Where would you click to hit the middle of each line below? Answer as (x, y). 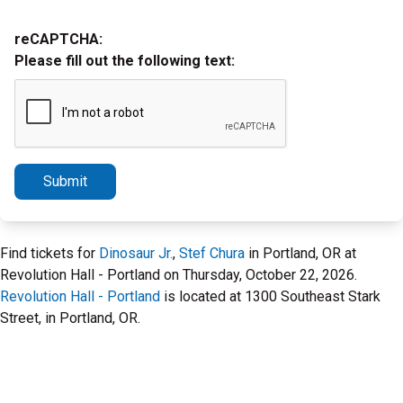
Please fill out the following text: (125, 61)
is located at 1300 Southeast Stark (270, 296)
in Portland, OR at (300, 253)
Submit (65, 181)
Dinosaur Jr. (136, 253)
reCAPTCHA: (58, 39)
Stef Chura (212, 253)
